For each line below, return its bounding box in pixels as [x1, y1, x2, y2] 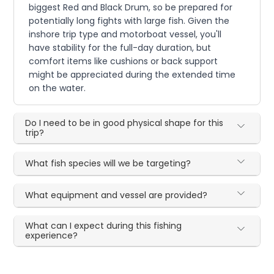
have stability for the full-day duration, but [29, 42, 212, 54]
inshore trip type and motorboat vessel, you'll [29, 28, 222, 41]
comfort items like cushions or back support [29, 55, 218, 68]
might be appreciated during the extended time [29, 68, 236, 81]
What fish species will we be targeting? [25, 157, 191, 170]
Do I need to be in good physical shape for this [25, 117, 224, 130]
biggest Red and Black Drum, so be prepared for [29, 1, 233, 14]
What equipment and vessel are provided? [25, 189, 208, 202]
